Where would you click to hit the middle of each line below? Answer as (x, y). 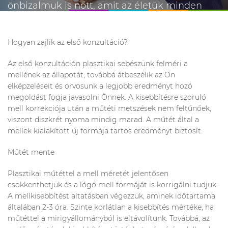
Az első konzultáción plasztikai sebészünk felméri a (98, 64)
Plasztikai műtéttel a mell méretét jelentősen (88, 174)
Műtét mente (31, 152)
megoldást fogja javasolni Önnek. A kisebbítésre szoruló (107, 97)
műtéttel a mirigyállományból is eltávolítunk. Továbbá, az (109, 218)
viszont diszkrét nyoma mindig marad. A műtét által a (103, 120)
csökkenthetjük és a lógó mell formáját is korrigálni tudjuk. (113, 185)
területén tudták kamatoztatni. (78, 20)
